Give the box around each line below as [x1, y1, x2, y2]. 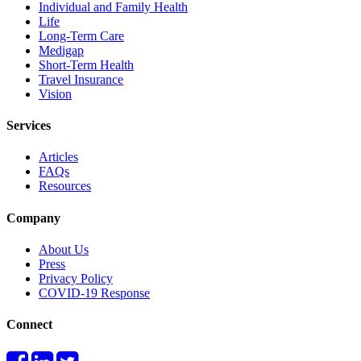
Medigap [39, 43, 84, 57]
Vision [39, 86, 72, 101]
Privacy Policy [39, 272, 113, 285]
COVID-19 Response [39, 286, 150, 300]
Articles [39, 150, 78, 164]
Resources [39, 179, 91, 193]
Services [6, 118, 51, 133]
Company [6, 210, 60, 225]
